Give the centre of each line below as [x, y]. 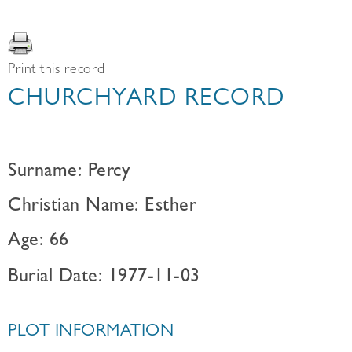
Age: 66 [38, 242]
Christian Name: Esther [102, 207]
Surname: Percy [69, 173]
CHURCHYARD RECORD [147, 101]
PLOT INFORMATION [91, 332]
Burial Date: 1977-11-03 [104, 278]
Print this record [57, 71]
